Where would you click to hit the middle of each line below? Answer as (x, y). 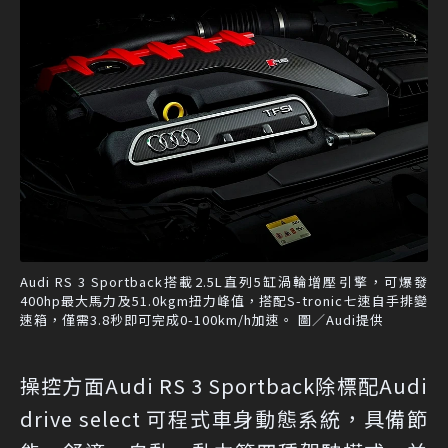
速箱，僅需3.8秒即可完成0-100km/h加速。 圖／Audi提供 (202, 319)
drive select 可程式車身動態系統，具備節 (224, 418)
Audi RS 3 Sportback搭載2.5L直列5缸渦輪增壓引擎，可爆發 (224, 281)
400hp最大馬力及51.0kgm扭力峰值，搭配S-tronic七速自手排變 (224, 300)
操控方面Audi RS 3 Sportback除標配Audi (224, 385)
